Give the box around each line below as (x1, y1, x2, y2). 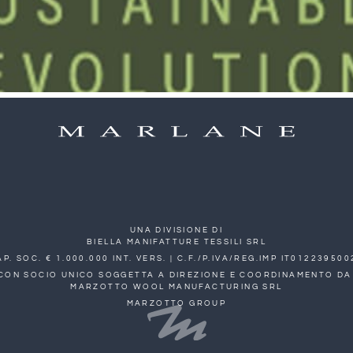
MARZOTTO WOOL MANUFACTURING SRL (70, 282, 283, 291)
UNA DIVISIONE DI (129, 225, 224, 234)
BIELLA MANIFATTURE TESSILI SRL (86, 237, 266, 246)
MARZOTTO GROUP (126, 299, 227, 307)
